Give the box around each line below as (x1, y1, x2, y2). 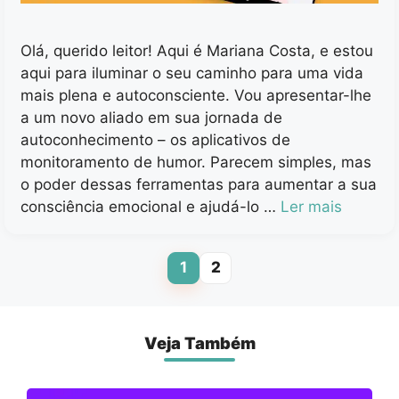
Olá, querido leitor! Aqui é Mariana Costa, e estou (20, 41, 373, 60)
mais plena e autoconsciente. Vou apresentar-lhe (20, 85, 371, 104)
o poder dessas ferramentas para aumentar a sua (20, 175, 377, 193)
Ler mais (281, 197, 342, 216)
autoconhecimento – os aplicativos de (20, 130, 290, 149)
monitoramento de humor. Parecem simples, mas (20, 152, 371, 171)
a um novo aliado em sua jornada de (20, 108, 282, 126)
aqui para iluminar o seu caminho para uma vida (20, 63, 363, 82)
